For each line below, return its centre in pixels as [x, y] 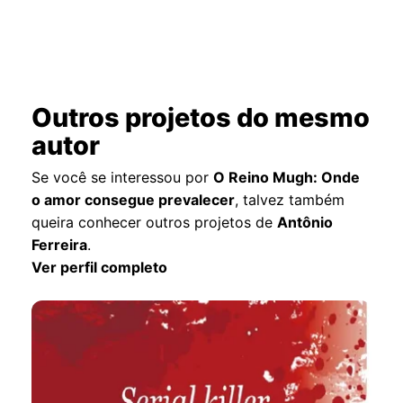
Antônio [305, 223]
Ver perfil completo [100, 268]
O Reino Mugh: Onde [287, 178]
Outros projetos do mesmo [201, 118]
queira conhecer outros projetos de [155, 223]
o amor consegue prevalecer [134, 200]
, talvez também [290, 200]
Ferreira [60, 245]
